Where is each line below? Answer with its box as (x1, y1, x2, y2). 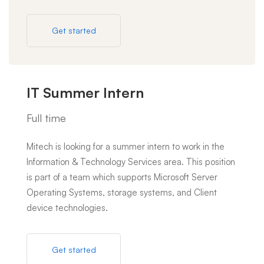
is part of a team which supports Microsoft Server (27, 171, 217, 183)
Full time (27, 111, 66, 124)
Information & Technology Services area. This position (27, 156, 235, 167)
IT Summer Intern (27, 84, 144, 101)
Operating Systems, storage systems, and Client (27, 187, 217, 198)
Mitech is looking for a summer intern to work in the (27, 141, 225, 152)
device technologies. (27, 202, 108, 213)
